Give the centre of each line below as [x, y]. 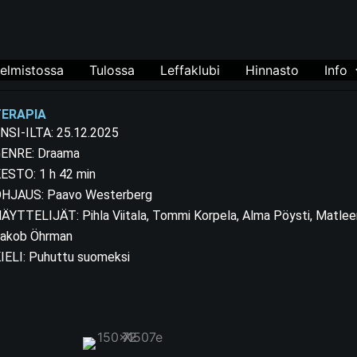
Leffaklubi [190, 70]
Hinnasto [273, 70]
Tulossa [112, 70]
